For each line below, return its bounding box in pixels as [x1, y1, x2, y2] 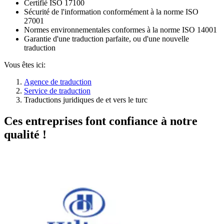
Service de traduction [24, 86, 90, 95]
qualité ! [4, 128, 46, 141]
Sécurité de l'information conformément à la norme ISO [24, 7, 198, 16]
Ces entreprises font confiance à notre [4, 114, 197, 128]
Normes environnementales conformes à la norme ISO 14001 [24, 25, 217, 34]
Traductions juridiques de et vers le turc [24, 95, 147, 104]
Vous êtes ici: [4, 60, 45, 69]
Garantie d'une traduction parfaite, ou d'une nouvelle [24, 34, 189, 43]
